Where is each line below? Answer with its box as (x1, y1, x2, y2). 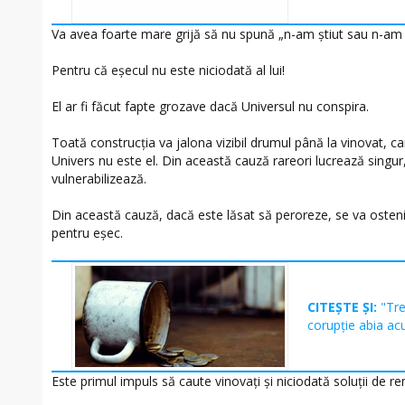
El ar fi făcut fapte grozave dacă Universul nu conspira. (52, 97, 369, 115)
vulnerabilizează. (52, 169, 146, 187)
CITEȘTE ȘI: (307, 297, 381, 316)
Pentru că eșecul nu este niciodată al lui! (52, 61, 285, 79)
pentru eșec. (52, 223, 123, 241)
